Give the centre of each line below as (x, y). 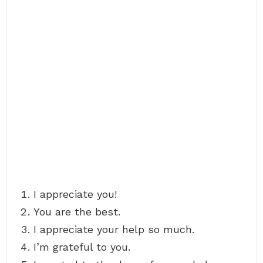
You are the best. (77, 212)
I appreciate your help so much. (114, 229)
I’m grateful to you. (82, 247)
